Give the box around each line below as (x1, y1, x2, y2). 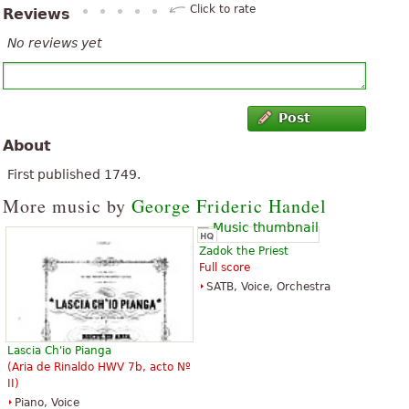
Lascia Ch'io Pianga (7, 344, 111, 358)
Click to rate (190, 3, 256, 16)
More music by (3, 193, 131, 218)
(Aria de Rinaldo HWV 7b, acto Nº (7, 361, 191, 374)
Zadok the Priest (199, 244, 288, 257)
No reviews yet (7, 36, 101, 51)
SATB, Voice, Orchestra (206, 279, 330, 293)
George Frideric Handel (131, 193, 327, 218)
